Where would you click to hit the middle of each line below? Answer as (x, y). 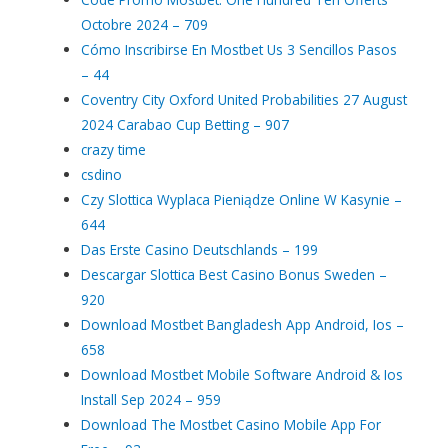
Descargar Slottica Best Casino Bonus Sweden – (234, 274)
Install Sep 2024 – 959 (151, 399)
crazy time (114, 149)
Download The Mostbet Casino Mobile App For (231, 424)
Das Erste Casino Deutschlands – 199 (200, 249)
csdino (102, 174)
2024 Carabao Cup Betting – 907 (185, 124)
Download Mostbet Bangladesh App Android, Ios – (243, 324)
